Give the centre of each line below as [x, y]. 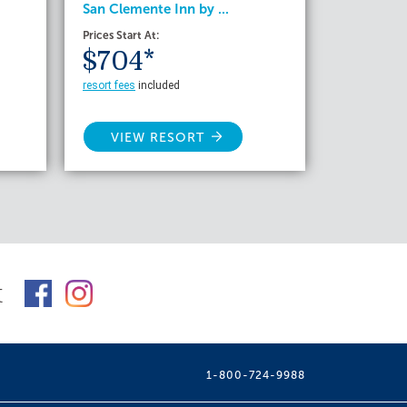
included [158, 85]
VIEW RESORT [158, 137]
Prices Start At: [121, 35]
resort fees [109, 85]
